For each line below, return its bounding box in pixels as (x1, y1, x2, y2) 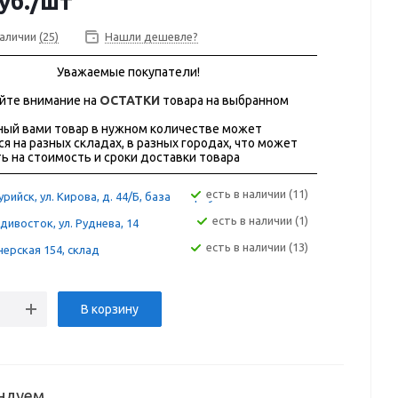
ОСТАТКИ (99, 93, 160, 108)
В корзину (81, 302, 139, 317)
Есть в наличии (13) (212, 241, 308, 254)
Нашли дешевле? (105, 30, 198, 44)
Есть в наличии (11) (212, 187, 308, 201)
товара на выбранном (160, 93, 289, 108)
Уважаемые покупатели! (56, 65, 200, 80)
